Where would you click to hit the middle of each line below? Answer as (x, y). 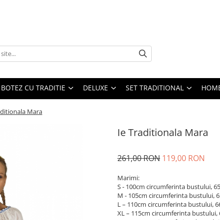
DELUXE (96, 88)
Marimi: (128, 178)
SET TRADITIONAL (155, 88)
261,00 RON (139, 158)
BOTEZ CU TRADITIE (33, 88)
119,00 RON (183, 158)
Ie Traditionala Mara (163, 132)
